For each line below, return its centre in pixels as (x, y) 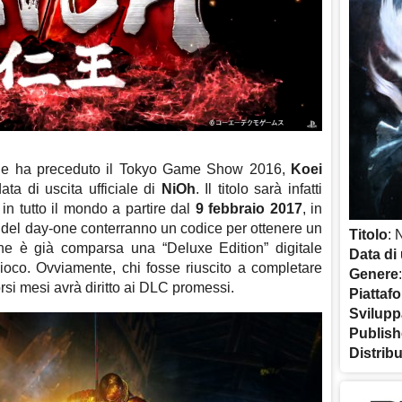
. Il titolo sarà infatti (259, 189)
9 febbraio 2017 (249, 209)
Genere (374, 274)
